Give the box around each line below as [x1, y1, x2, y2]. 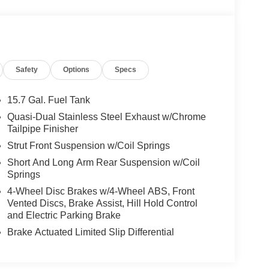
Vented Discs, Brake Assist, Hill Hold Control [7, 198, 198, 209]
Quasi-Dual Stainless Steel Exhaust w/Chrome [7, 112, 206, 122]
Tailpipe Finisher [7, 124, 78, 134]
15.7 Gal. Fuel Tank [7, 95, 90, 106]
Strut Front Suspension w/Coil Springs [7, 141, 170, 151]
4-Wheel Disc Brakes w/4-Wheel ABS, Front [7, 186, 195, 197]
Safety [16, 65, 38, 74]
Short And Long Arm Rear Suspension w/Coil [7, 157, 200, 168]
